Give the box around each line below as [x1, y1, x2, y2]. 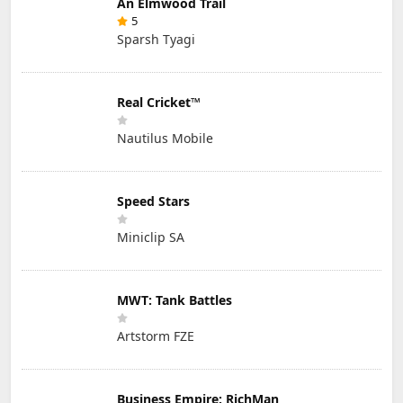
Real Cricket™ [117, 94, 201, 112]
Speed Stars [117, 193, 190, 210]
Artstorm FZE [117, 327, 194, 345]
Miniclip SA [117, 228, 184, 246]
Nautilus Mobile [117, 130, 213, 148]
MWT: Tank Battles [117, 291, 232, 309]
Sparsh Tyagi [117, 31, 195, 49]
